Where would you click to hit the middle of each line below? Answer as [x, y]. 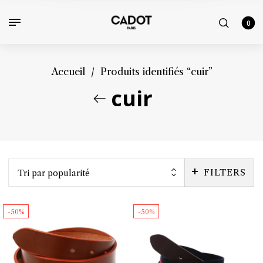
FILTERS [225, 172]
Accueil [68, 71]
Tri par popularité [54, 173]
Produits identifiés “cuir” [156, 71]
